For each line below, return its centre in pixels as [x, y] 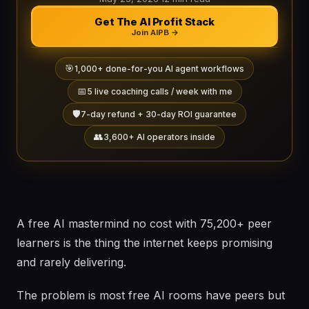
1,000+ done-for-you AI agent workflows [159, 69]
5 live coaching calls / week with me [159, 91]
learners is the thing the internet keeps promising [144, 243]
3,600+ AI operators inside [159, 137]
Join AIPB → [154, 32]
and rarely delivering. [71, 262]
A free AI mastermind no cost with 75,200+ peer [144, 223]
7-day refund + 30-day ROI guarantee [159, 114]
